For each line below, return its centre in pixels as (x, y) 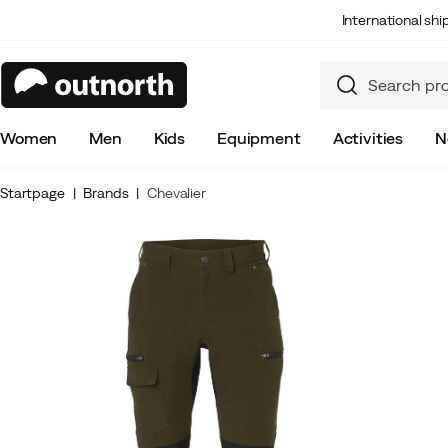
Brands (106, 193)
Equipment (259, 138)
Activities (368, 138)
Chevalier (176, 193)
